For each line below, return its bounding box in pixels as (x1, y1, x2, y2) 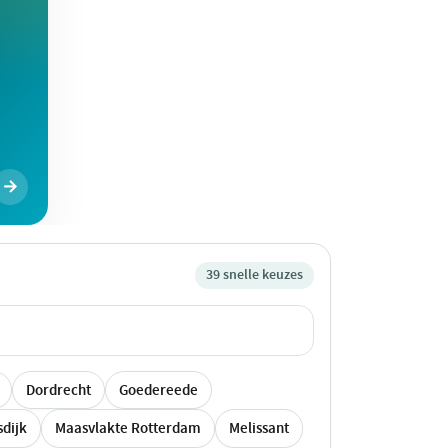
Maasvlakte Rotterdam (55, 418, 201, 439)
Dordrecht (26, 379, 91, 400)
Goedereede (119, 379, 198, 400)
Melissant (229, 418, 289, 439)
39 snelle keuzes (205, 265, 303, 285)
